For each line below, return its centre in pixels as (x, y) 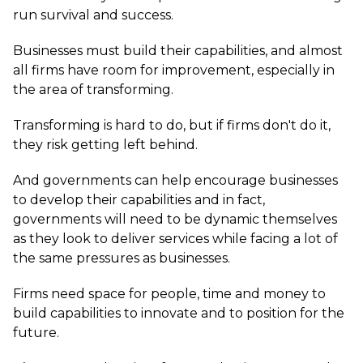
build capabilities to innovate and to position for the (179, 313)
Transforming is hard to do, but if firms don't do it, (172, 125)
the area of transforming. (93, 90)
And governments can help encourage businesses (175, 180)
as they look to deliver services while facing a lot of (175, 239)
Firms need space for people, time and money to (169, 294)
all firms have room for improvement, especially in (174, 70)
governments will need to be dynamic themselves (175, 219)
